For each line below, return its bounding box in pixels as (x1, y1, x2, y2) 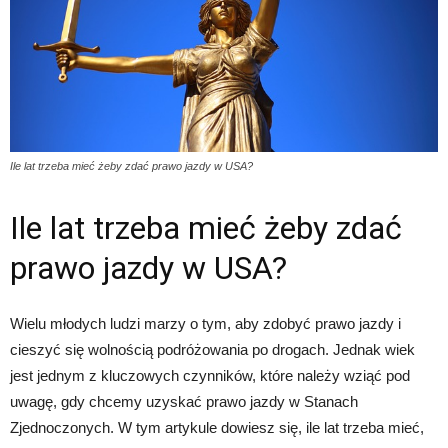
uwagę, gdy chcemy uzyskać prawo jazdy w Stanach (10, 392, 358, 410)
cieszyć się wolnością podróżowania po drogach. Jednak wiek (10, 340, 415, 358)
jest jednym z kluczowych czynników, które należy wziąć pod (10, 366, 410, 384)
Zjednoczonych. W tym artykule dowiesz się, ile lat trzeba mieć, (10, 418, 424, 436)
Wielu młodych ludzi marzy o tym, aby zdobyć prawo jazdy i (10, 314, 401, 332)
